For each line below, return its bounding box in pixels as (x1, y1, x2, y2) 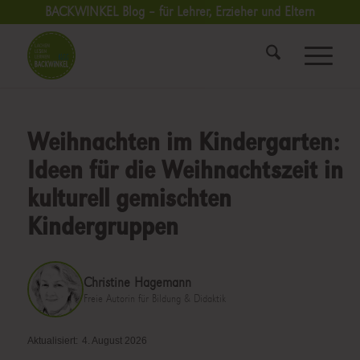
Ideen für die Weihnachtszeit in (27, 155, 343, 186)
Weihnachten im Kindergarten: (27, 127, 339, 157)
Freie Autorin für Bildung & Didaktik (83, 291, 226, 305)
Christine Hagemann (83, 273, 191, 291)
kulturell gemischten (27, 183, 231, 214)
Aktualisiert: (27, 335, 78, 346)
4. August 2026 (81, 335, 147, 346)
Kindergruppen (27, 211, 178, 242)
